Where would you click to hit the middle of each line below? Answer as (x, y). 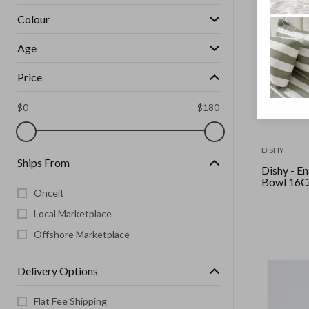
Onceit (49, 193)
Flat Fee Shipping (70, 301)
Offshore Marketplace (82, 234)
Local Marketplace (73, 213)
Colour (33, 19)
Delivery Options (58, 271)
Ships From (43, 162)
